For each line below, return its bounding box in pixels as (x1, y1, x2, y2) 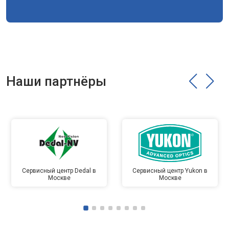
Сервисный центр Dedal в (22, 167, 96, 174)
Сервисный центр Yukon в (132, 167, 208, 174)
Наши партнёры (6, 74, 106, 89)
